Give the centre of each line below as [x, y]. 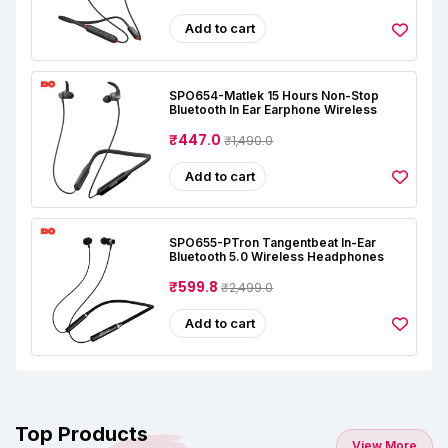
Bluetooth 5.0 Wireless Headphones [277, 256]
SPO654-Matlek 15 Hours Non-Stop [274, 95]
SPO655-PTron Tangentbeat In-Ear [273, 242]
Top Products [81, 433]
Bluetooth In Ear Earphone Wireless [273, 109]
